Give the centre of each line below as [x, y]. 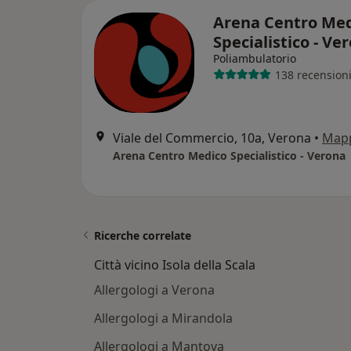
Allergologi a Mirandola [163, 318]
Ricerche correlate [143, 235]
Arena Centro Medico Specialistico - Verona [229, 156]
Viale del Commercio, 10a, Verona [212, 138]
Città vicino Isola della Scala [175, 265]
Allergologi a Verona [154, 290]
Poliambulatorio [255, 58]
